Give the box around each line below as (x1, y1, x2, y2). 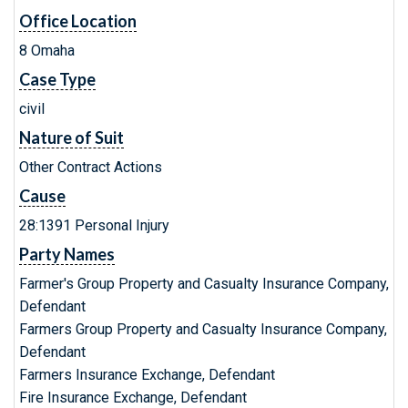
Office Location (19, 11, 137, 31)
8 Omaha (19, 42, 75, 59)
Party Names (19, 244, 115, 264)
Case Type (19, 69, 96, 89)
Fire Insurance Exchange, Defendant (19, 389, 247, 406)
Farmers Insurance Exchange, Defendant (19, 366, 275, 383)
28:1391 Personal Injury (19, 217, 169, 234)
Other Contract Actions (19, 158, 162, 176)
